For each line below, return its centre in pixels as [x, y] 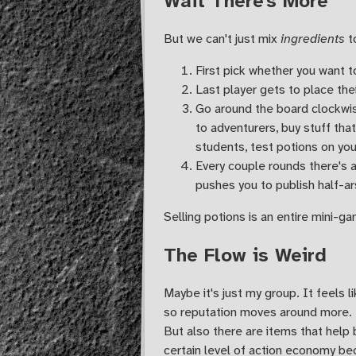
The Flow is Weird [245, 255]
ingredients [313, 39]
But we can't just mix [222, 39]
